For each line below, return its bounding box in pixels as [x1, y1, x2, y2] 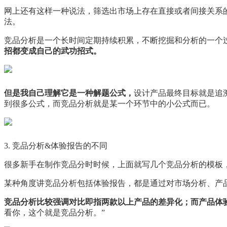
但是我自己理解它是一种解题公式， [4, 88, 134, 97]
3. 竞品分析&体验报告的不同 [4, 141, 107, 150]
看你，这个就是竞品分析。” [4, 208, 105, 217]
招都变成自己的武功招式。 [4, 46, 101, 55]
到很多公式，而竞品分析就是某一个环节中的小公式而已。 [4, 99, 215, 108]
